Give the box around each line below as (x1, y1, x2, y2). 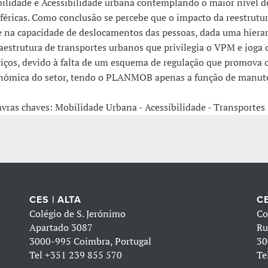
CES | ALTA (29, 194, 82, 206)
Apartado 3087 (29, 221, 93, 234)
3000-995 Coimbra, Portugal (29, 234, 152, 248)
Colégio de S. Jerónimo (29, 207, 126, 221)
